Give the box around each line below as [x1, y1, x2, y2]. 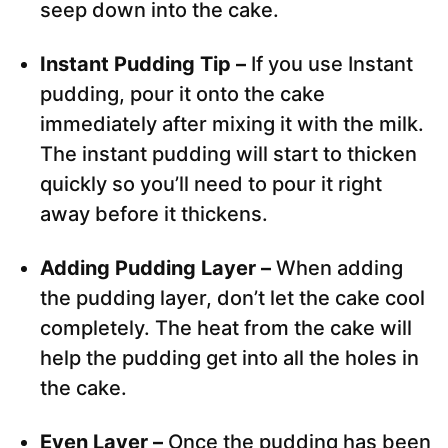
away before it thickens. [40, 202, 268, 227]
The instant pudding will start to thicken [40, 142, 417, 167]
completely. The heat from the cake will [40, 316, 412, 341]
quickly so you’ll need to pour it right [40, 172, 382, 197]
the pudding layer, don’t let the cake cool [40, 286, 425, 311]
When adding [276, 256, 403, 281]
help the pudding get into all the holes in [40, 346, 419, 371]
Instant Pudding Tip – [40, 52, 251, 77]
